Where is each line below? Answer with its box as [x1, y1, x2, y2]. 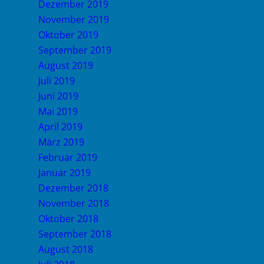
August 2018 [38, 243, 93, 256]
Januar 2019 [38, 166, 91, 179]
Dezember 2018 [38, 181, 108, 194]
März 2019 [38, 136, 84, 148]
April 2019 [38, 120, 82, 133]
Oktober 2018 [38, 212, 98, 225]
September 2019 [38, 44, 111, 57]
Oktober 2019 [38, 28, 98, 41]
